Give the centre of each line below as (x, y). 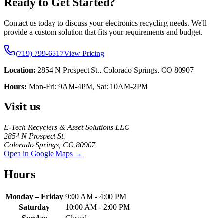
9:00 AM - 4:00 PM (96, 197)
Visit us (22, 107)
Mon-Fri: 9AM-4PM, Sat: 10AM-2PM (88, 86)
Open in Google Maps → (43, 154)
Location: (20, 70)
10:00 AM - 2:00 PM (98, 207)
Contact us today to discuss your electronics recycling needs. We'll (105, 23)
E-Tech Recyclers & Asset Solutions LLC (67, 127)
